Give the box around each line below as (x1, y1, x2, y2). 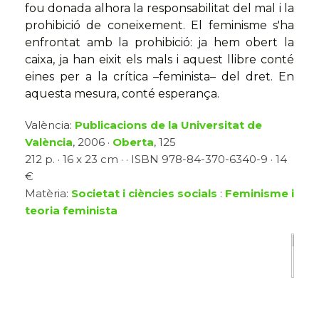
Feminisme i (225, 187, 294, 201)
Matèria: (25, 187, 71, 201)
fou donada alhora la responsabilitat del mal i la (25, 1, 294, 16)
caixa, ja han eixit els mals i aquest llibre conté (25, 53, 294, 67)
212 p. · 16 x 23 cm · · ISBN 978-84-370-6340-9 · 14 (25, 152, 287, 167)
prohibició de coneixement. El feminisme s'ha (25, 19, 294, 33)
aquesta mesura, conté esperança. (25, 87, 219, 101)
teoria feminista (25, 204, 117, 218)
